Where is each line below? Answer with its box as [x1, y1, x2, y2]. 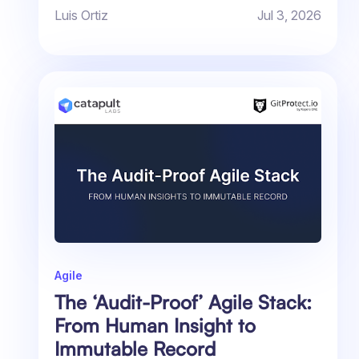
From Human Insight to [54, 313, 256, 338]
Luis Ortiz [54, 7, 108, 24]
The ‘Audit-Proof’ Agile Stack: [54, 290, 312, 315]
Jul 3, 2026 [257, 7, 322, 24]
